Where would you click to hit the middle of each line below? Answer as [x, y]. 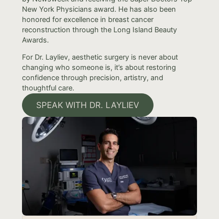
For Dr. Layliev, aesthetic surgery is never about [100, 57]
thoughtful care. [48, 88]
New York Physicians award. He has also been [99, 9]
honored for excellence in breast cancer [88, 19]
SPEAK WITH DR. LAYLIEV [88, 105]
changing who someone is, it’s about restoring [99, 68]
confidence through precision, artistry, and [92, 78]
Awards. [35, 40]
